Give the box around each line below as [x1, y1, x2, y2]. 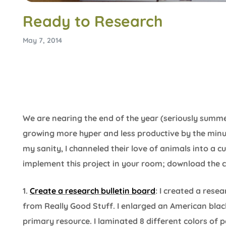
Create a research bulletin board [30, 185, 155, 196]
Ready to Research [23, 11, 163, 31]
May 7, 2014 [23, 35, 62, 45]
